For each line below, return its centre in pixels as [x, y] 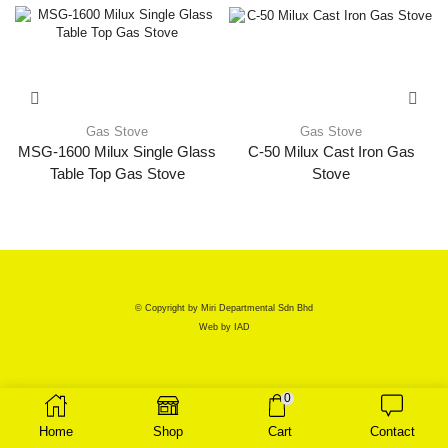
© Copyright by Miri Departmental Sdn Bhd [224, 308]
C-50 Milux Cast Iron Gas [331, 152]
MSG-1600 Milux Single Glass [117, 152]
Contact [392, 431]
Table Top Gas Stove [117, 174]
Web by [216, 327]
